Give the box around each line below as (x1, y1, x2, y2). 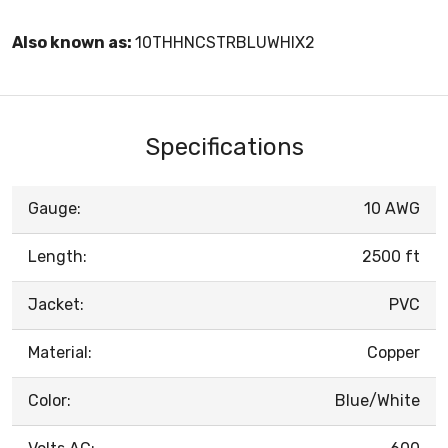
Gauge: (28, 198, 81, 218)
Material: (28, 342, 92, 362)
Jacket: (28, 294, 84, 314)
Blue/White (335, 390, 420, 410)
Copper (367, 342, 420, 362)
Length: (28, 246, 87, 266)
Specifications (144, 132, 304, 161)
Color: (28, 390, 71, 410)
